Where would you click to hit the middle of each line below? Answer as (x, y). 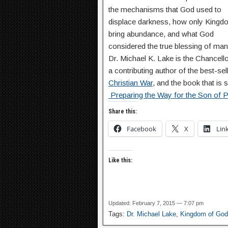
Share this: (123, 111)
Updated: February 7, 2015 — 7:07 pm (156, 203)
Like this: (120, 160)
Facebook (141, 129)
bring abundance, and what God (161, 34)
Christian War (131, 83)
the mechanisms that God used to (165, 9)
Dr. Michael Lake (151, 214)
